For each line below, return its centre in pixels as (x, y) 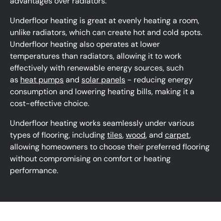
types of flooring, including (58, 135)
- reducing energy (159, 80)
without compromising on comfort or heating (90, 159)
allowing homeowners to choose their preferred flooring (110, 147)
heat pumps (42, 80)
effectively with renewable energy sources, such (97, 68)
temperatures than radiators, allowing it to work (96, 56)
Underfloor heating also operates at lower (85, 44)
